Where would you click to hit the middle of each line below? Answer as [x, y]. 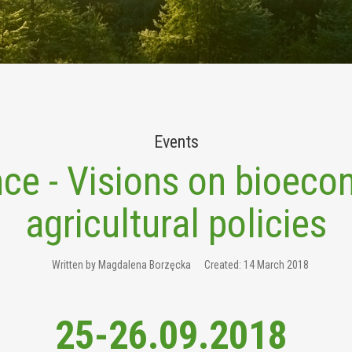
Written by [75, 265]
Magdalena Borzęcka [144, 265]
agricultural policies [176, 224]
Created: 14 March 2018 [256, 265]
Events [176, 142]
